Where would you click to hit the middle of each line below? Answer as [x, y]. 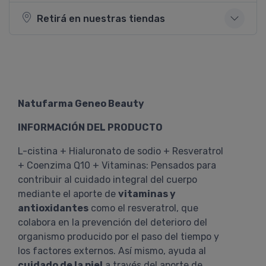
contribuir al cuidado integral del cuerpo [107, 180]
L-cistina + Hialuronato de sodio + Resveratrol [121, 151]
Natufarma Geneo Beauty [81, 104]
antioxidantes [53, 208]
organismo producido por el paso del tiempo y [118, 237]
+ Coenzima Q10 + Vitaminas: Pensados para [117, 165]
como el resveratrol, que [143, 208]
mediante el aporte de [68, 194]
